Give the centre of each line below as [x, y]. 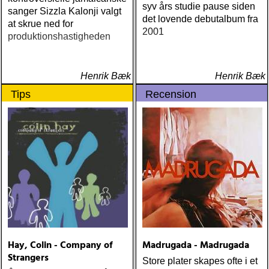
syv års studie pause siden [199, 6]
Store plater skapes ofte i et [200, 261]
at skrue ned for [41, 24]
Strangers [28, 258]
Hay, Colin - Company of [60, 246]
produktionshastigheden [59, 36]
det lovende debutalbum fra [200, 19]
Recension [171, 94]
